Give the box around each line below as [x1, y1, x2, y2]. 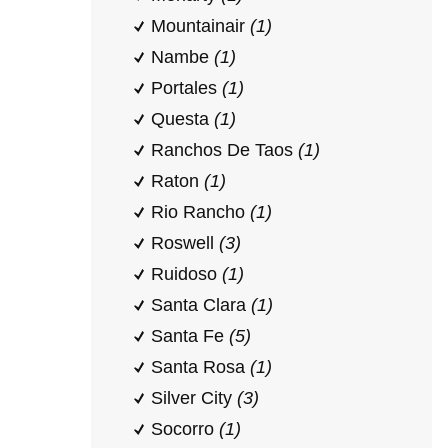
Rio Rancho [151, 202, 250, 222]
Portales [151, 78, 222, 98]
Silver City [151, 388, 237, 408]
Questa [151, 109, 214, 129]
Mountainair [151, 16, 250, 36]
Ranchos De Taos [151, 140, 298, 160]
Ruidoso [151, 264, 222, 284]
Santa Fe [151, 326, 229, 346]
